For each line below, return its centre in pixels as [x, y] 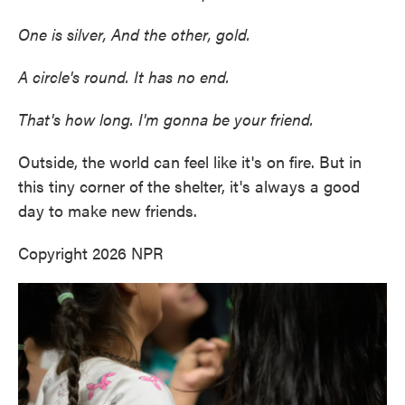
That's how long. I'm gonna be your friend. [166, 118]
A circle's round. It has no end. [124, 76]
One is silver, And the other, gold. [134, 33]
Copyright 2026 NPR [91, 252]
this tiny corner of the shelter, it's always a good [189, 185]
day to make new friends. [108, 210]
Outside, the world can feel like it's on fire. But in [190, 161]
